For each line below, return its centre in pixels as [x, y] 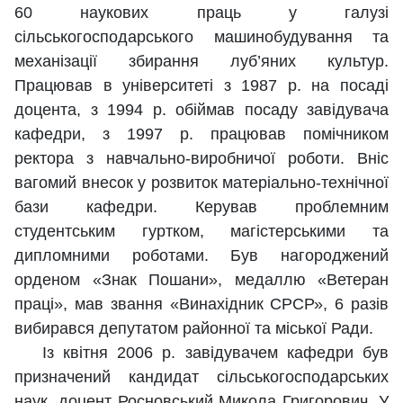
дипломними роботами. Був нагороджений [201, 256]
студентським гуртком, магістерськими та [201, 232]
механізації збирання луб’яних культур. [201, 62]
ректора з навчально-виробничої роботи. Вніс [201, 159]
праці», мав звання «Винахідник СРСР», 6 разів [201, 304]
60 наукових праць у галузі [201, 13]
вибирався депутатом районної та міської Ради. [194, 329]
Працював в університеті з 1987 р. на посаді [201, 86]
